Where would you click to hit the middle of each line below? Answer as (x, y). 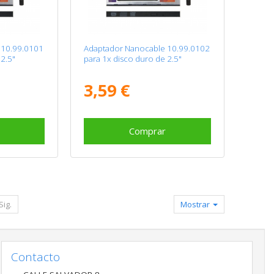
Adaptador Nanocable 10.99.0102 (147, 48)
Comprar (148, 131)
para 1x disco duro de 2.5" (133, 58)
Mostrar (196, 204)
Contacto (35, 257)
